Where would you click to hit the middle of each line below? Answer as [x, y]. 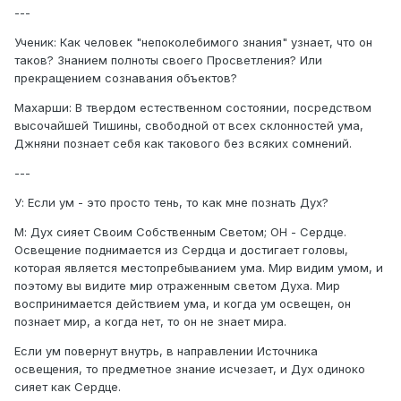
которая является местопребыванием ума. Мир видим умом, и [199, 268]
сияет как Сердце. [68, 387]
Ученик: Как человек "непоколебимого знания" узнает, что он [193, 43]
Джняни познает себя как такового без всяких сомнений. [183, 144]
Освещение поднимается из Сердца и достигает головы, [181, 250]
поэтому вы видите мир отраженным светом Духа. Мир [177, 286]
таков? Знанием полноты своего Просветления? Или [168, 60]
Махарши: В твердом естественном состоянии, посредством [193, 108]
